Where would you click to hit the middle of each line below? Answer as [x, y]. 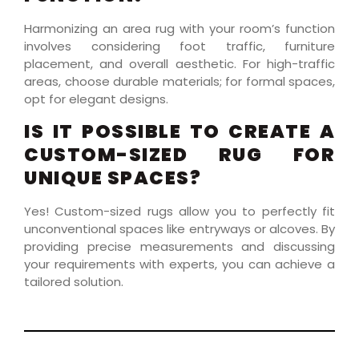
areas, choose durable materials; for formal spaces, [179, 82]
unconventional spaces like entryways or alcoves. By [179, 228]
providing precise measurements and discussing [179, 246]
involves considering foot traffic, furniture [179, 46]
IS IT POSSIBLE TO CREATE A [179, 131]
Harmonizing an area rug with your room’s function [179, 29]
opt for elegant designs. [96, 99]
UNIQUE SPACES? [113, 177]
